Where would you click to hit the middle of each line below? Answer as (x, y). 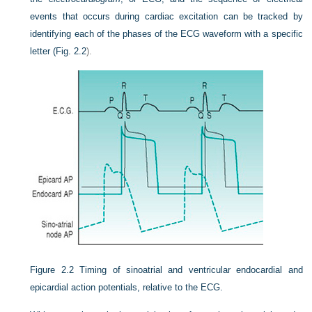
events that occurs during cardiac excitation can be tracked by (166, 16)
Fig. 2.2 (71, 51)
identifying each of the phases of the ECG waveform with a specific (166, 34)
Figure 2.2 (52, 270)
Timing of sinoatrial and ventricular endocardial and (191, 270)
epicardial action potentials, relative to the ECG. (127, 287)
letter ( (43, 51)
